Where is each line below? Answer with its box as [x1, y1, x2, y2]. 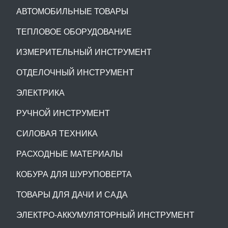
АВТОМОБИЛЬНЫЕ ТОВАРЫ [16, 5, 128, 17]
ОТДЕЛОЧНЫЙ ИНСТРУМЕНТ [16, 66, 134, 78]
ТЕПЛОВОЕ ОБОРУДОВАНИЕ [16, 25, 132, 37]
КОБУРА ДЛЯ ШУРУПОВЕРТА [16, 168, 132, 180]
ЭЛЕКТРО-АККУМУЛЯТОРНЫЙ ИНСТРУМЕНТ [16, 209, 194, 220]
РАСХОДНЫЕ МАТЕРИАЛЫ [16, 148, 123, 159]
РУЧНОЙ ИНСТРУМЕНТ [16, 107, 110, 119]
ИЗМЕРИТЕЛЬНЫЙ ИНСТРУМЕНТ [16, 46, 152, 58]
